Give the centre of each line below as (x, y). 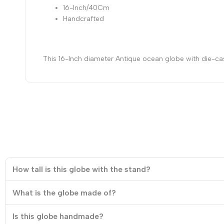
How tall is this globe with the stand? (81, 169)
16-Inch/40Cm (86, 8)
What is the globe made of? (64, 192)
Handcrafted (83, 19)
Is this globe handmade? (58, 216)
